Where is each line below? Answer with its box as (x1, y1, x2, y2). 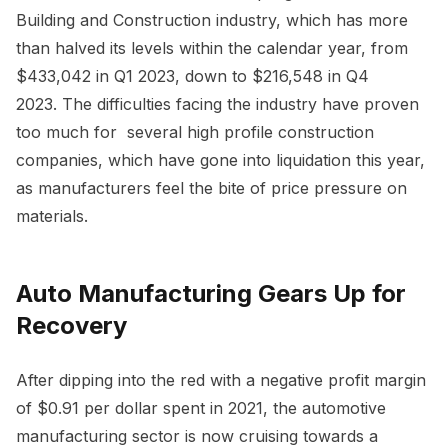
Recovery (16, 310, 127, 340)
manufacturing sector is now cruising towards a (16, 425, 378, 446)
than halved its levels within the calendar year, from (16, 37, 408, 58)
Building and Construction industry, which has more (16, 9, 408, 30)
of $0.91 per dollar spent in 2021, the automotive (16, 397, 386, 418)
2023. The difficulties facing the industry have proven (16, 93, 419, 114)
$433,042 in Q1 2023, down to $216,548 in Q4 (16, 65, 369, 86)
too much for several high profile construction (16, 121, 374, 142)
